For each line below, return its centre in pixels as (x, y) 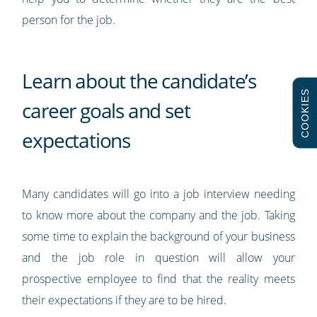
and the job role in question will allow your (158, 258)
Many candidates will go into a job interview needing (158, 194)
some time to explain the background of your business (158, 237)
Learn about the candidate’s (139, 81)
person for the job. (69, 20)
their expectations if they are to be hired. (125, 300)
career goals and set (106, 111)
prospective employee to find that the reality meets (158, 279)
